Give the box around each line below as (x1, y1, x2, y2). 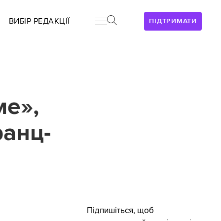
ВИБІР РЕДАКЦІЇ (8, 16, 70, 26)
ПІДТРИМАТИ (149, 17, 197, 25)
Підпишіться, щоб (86, 206, 154, 216)
